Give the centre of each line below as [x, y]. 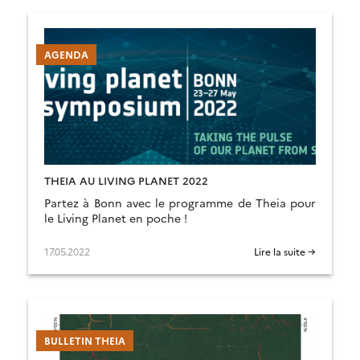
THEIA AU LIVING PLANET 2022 [126, 180]
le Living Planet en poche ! [116, 218]
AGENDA [66, 54]
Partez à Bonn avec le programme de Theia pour [180, 202]
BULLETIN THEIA [85, 340]
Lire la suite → [285, 251]
